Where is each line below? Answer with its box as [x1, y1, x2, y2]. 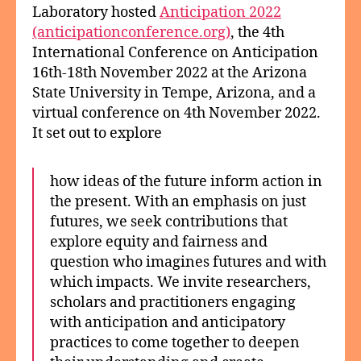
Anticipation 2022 [160, 2, 281, 22]
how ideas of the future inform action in [50, 172, 322, 191]
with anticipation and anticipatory [50, 313, 285, 332]
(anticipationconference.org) [32, 23, 230, 42]
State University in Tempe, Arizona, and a [32, 83, 316, 102]
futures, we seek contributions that [50, 212, 288, 231]
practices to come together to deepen [50, 333, 300, 352]
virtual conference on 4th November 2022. [32, 103, 321, 122]
